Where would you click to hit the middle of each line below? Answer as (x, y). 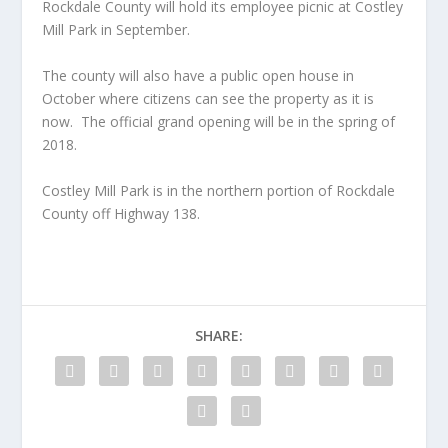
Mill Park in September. (116, 30)
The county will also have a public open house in (198, 76)
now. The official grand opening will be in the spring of (219, 122)
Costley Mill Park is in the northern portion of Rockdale (219, 191)
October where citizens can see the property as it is (208, 99)
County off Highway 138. (121, 214)
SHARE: (219, 336)
